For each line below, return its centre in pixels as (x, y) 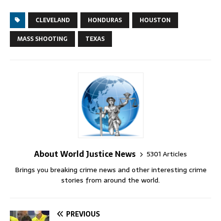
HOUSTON (155, 20)
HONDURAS (105, 20)
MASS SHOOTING (42, 39)
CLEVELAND (53, 20)
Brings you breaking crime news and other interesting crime (110, 170)
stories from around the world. (110, 180)
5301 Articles (167, 154)
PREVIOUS (83, 214)
